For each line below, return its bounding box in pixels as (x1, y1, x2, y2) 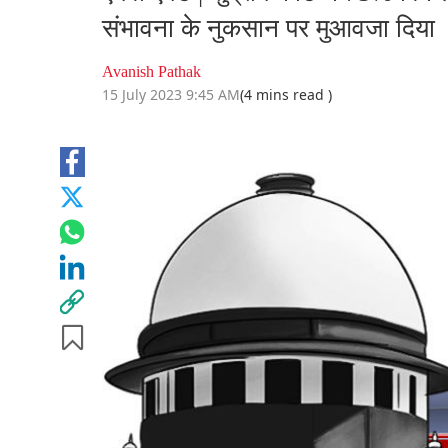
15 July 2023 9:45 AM (102, 85, 240, 105)
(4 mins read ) (240, 85, 332, 105)
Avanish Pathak (102, 63, 201, 81)
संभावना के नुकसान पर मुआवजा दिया (102, 14, 435, 44)
